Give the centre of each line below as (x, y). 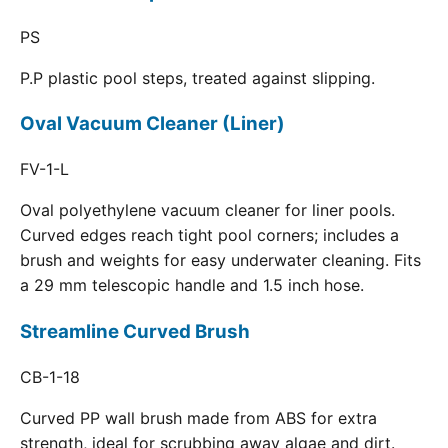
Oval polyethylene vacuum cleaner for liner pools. (207, 210)
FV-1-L (44, 169)
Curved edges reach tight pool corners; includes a (209, 235)
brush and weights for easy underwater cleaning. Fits (220, 260)
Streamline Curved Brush (135, 331)
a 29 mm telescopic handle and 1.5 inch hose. (192, 285)
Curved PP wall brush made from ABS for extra (198, 417)
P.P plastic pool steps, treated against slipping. (197, 77)
